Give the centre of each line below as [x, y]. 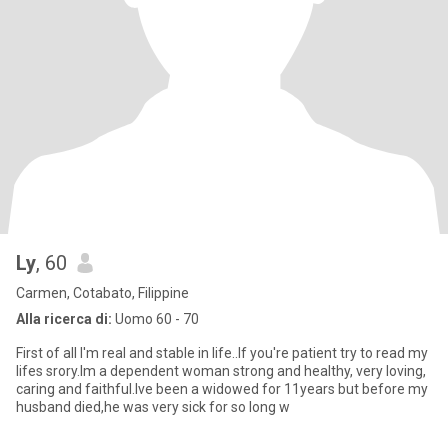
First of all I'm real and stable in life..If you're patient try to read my [222, 353]
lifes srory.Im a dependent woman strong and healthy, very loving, [221, 371]
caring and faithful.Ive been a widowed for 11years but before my [86, 389]
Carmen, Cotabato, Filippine [102, 293]
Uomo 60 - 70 [155, 319]
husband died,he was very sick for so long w [153, 407]
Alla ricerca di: [64, 319]
